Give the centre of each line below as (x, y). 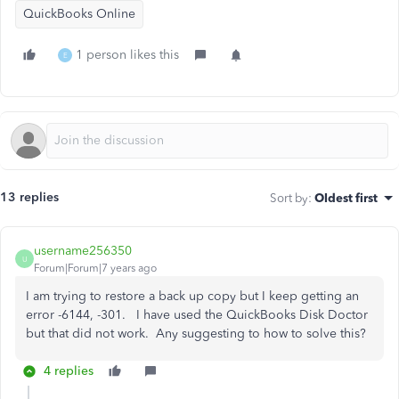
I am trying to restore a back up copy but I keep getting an (192, 296)
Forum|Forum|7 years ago (95, 268)
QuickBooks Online (79, 14)
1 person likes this (127, 55)
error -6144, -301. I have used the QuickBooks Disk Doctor (197, 315)
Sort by (289, 198)
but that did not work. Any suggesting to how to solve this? (196, 334)
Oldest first (346, 198)
